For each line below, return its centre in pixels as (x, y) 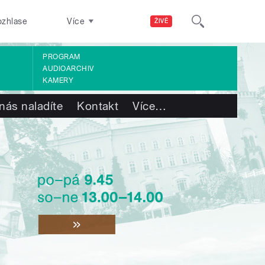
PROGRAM (62, 56)
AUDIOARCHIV (68, 68)
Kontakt (98, 106)
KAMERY (58, 80)
